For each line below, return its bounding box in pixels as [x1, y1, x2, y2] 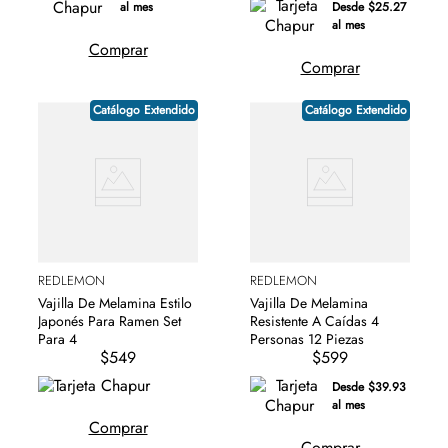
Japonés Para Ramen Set [38, 310, 181, 331]
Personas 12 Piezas [250, 328, 364, 349]
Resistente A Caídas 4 [250, 310, 379, 331]
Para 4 [38, 328, 77, 349]
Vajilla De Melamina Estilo [38, 292, 192, 313]
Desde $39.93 [332, 377, 407, 396]
